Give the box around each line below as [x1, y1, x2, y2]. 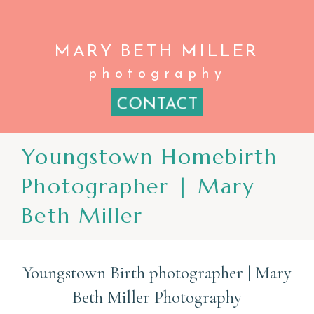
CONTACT [116, 96, 198, 114]
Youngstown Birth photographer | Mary [22, 261, 292, 283]
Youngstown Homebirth [22, 144, 278, 170]
